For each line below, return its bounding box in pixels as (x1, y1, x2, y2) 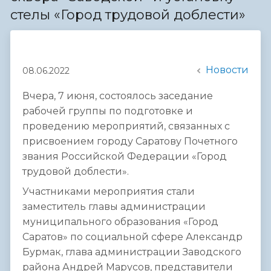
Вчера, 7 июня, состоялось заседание (22, 90, 213, 102)
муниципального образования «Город (22, 216, 218, 228)
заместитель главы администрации (22, 201, 206, 213)
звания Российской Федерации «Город (22, 151, 227, 163)
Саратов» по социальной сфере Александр (22, 231, 243, 243)
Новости (206, 64, 249, 76)
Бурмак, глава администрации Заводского (22, 246, 241, 258)
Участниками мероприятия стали (22, 186, 195, 198)
